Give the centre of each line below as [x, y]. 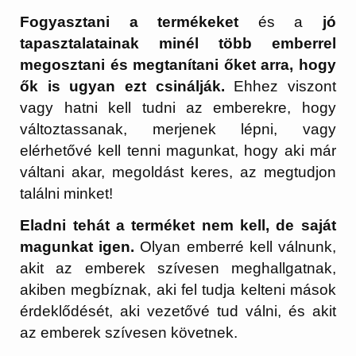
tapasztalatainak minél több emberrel [178, 43]
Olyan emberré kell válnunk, [235, 247]
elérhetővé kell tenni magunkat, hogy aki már [178, 150]
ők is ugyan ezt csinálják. [127, 86]
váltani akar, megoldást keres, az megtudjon [178, 172]
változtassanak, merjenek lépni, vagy [178, 129]
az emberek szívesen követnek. [129, 333]
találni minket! [67, 193]
